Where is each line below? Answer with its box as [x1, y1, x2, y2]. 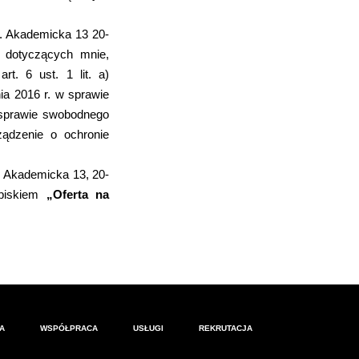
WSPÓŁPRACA [40, 324, 98, 333]
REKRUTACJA [199, 324, 252, 333]
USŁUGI [133, 324, 163, 333]
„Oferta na [46, 188, 110, 201]
